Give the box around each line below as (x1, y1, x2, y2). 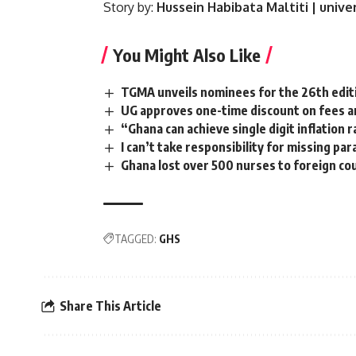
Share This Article (60, 297, 161, 314)
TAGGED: (114, 232, 157, 246)
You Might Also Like (113, 43, 261, 66)
